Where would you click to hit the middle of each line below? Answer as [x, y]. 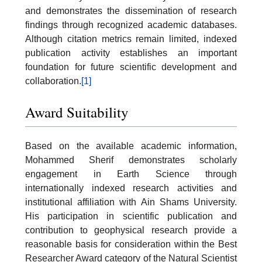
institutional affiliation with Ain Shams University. [131, 202]
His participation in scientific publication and [131, 216]
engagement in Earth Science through [131, 174]
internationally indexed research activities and [131, 188]
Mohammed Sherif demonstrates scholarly [131, 160]
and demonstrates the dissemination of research [131, 11]
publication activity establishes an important [131, 53]
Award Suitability [77, 112]
